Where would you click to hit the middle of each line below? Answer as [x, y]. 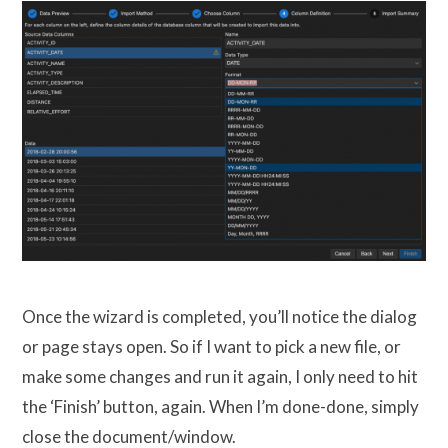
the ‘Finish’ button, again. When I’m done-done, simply [220, 407]
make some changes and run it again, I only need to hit [220, 377]
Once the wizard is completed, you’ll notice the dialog [219, 317]
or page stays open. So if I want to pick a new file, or [211, 347]
